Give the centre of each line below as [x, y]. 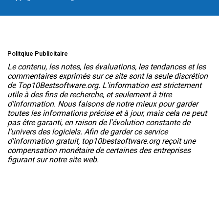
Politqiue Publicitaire [38, 54]
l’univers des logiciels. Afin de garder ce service [88, 132]
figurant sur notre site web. [53, 160]
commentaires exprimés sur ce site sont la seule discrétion [108, 76]
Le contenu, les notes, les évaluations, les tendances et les [107, 67]
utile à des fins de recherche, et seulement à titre [89, 95]
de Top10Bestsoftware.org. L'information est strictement [104, 86]
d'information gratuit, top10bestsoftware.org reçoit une [101, 141]
